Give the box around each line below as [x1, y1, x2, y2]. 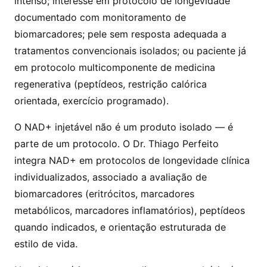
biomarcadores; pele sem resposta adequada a [14, 28, 226, 41]
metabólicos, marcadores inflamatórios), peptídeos [14, 204, 245, 217]
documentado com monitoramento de [14, 11, 186, 24]
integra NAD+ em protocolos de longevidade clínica [14, 154, 250, 167]
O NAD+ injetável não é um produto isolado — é [14, 121, 233, 133]
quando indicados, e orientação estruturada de [14, 221, 226, 234]
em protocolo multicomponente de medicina [14, 61, 215, 74]
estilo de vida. [14, 238, 77, 250]
